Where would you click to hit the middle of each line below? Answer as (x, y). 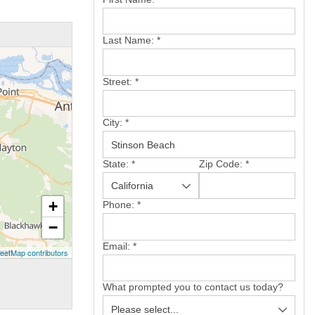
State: (117, 163)
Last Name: (130, 40)
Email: (118, 246)
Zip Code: (222, 163)
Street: (119, 81)
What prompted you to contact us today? (193, 287)
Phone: (120, 205)
